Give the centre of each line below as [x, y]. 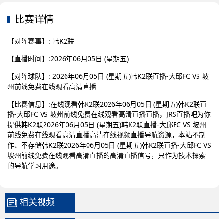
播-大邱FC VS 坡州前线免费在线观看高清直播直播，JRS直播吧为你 [109, 114]
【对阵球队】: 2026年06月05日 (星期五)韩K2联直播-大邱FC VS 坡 [108, 76]
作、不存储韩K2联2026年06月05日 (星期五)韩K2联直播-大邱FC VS [109, 145]
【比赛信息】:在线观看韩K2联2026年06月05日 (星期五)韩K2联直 [107, 104]
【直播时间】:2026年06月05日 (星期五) [68, 58]
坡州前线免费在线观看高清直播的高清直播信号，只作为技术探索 [107, 155]
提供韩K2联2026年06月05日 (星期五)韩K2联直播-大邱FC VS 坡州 [107, 124]
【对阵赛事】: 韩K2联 [41, 41]
